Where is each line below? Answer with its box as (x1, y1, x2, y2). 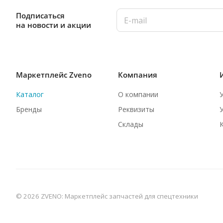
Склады (117, 119, 143, 129)
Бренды (16, 105, 42, 114)
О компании (117, 90, 158, 99)
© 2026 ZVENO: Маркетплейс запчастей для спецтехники (16, 192, 198, 201)
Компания (117, 70, 157, 80)
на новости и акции (16, 19, 91, 30)
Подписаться (16, 10, 65, 20)
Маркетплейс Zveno (16, 70, 92, 80)
